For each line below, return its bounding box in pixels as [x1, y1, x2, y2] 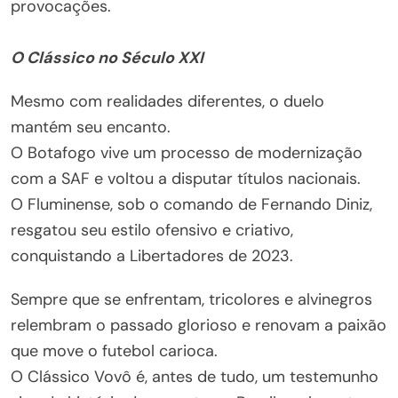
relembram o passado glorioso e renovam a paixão [11, 314, 386, 336]
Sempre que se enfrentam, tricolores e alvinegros [11, 289, 372, 310]
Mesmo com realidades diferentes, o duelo [11, 91, 324, 112]
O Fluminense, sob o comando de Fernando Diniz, [11, 194, 372, 215]
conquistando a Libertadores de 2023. [11, 245, 293, 267]
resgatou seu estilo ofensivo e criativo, [11, 219, 293, 241]
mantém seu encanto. [11, 116, 171, 138]
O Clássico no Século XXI [11, 47, 203, 68]
